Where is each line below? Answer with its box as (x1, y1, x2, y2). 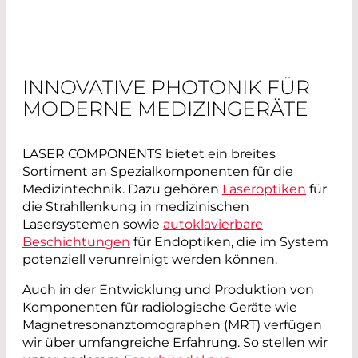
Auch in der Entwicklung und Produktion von (22, 282, 314, 298)
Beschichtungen (22, 234, 130, 250)
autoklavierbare (163, 217, 263, 233)
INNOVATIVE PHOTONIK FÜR (22, 75, 310, 100)
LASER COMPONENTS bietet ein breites (22, 146, 276, 162)
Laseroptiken (222, 181, 306, 197)
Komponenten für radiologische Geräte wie (22, 300, 297, 316)
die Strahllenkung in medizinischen (22, 199, 249, 215)
